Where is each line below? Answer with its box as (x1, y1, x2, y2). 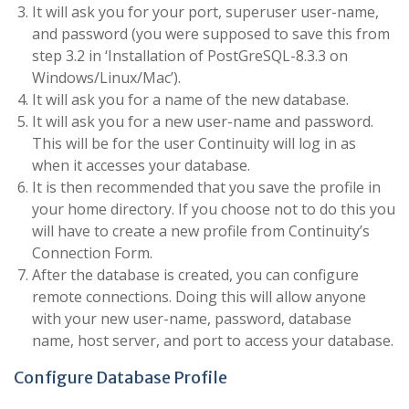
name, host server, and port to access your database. (32, 330, 393, 351)
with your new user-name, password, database (32, 309, 351, 329)
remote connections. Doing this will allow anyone (32, 287, 366, 307)
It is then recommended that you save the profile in (32, 177, 381, 197)
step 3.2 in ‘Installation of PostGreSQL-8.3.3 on (32, 46, 348, 66)
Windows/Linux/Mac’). (32, 68, 181, 88)
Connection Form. (32, 243, 152, 263)
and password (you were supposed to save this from (32, 24, 390, 44)
